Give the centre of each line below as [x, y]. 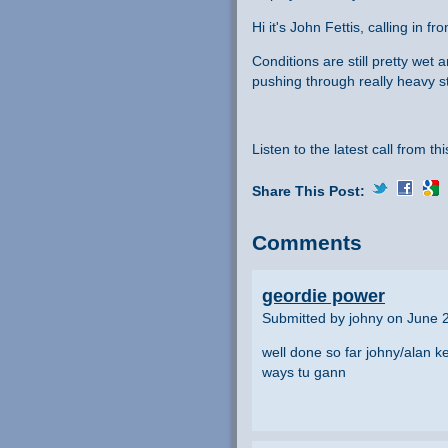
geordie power [323, 296]
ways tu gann [304, 372]
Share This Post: [310, 191]
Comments [307, 243]
